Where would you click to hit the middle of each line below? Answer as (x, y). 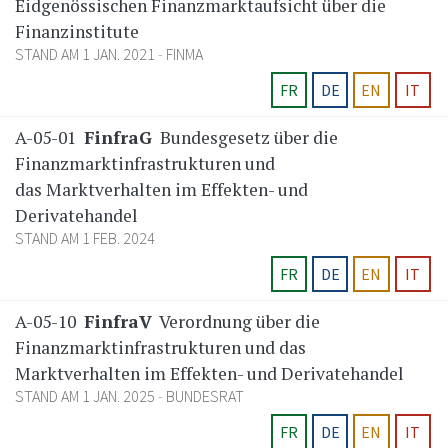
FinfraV (118, 322)
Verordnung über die (238, 322)
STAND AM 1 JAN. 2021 (86, 54)
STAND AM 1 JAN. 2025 (86, 396)
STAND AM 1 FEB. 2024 (85, 238)
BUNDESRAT (205, 396)
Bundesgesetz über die (247, 138)
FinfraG (118, 138)
